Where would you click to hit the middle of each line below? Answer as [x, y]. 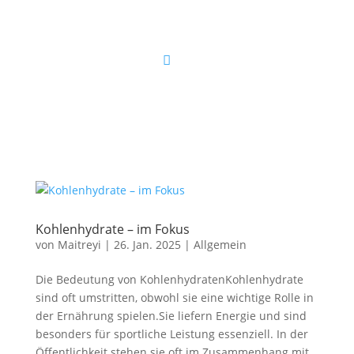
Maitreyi [79, 245]
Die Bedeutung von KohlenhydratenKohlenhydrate [169, 279]
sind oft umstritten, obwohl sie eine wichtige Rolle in [174, 298]
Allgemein [220, 245]
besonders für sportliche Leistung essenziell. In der [171, 334]
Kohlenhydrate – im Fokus [112, 229]
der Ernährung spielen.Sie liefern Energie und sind [171, 316]
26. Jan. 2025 [147, 245]
